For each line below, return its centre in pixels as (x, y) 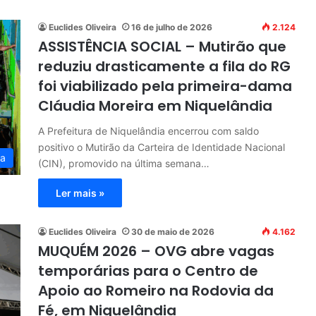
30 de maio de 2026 (173, 231)
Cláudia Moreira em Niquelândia (155, 105)
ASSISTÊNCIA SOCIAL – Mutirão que (162, 46)
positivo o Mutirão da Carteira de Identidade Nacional (162, 147)
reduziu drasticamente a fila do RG (164, 66)
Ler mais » (80, 193)
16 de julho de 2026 (172, 27)
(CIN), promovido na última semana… (124, 163)
